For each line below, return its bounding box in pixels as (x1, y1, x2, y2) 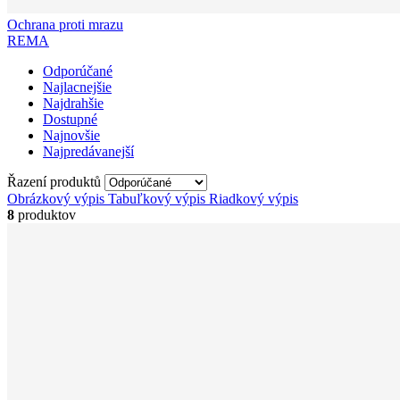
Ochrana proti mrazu (7, 16, 123, 32)
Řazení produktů (7, 173, 104, 189)
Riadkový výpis (209, 190, 298, 206)
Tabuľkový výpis (108, 190, 205, 206)
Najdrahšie (43, 95, 104, 111)
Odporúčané (43, 62, 112, 79)
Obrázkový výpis (7, 190, 104, 206)
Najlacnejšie (43, 79, 112, 95)
